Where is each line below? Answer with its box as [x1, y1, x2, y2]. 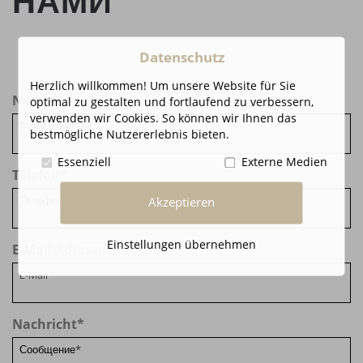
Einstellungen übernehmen [106, 236, 256, 252]
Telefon [12, 166, 60, 185]
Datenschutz [139, 48, 224, 67]
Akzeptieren [147, 194, 215, 211]
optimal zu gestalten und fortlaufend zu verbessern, [30, 94, 314, 110]
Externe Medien [241, 154, 327, 170]
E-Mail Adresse [12, 241, 105, 259]
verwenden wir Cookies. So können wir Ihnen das [30, 110, 297, 126]
